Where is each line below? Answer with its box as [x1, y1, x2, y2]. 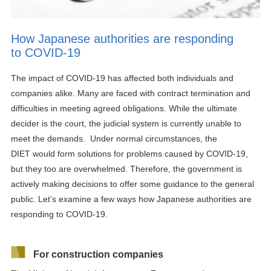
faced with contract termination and [116, 88, 250, 99]
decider [10, 119, 42, 129]
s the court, [43, 119, 89, 129]
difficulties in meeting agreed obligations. [10, 103, 169, 114]
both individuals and [154, 73, 233, 83]
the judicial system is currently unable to [88, 119, 241, 129]
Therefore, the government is [127, 164, 242, 174]
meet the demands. [10, 134, 88, 144]
